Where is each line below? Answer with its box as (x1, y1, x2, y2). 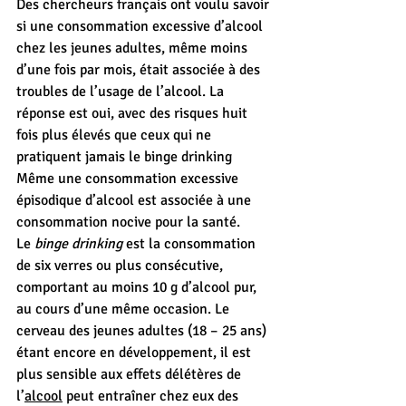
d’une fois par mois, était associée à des (16, 61, 264, 79)
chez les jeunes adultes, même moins (16, 39, 251, 57)
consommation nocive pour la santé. (16, 213, 244, 231)
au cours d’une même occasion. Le (16, 300, 233, 318)
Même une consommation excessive (16, 169, 242, 188)
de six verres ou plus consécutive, (16, 256, 227, 275)
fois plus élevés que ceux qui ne (16, 126, 215, 144)
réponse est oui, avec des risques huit (16, 104, 251, 122)
